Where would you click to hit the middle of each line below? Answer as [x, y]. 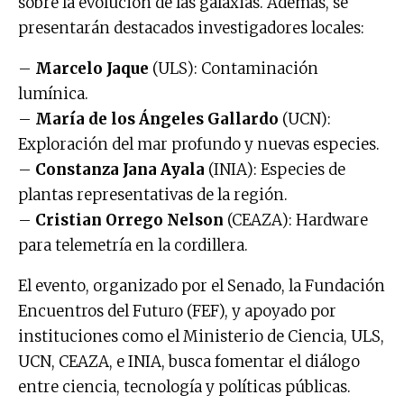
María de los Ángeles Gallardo [159, 119]
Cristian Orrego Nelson [129, 220]
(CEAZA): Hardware [296, 220]
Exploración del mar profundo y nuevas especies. [199, 144]
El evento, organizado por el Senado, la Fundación [202, 285]
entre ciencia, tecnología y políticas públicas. [184, 386]
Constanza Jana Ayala [120, 169]
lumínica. [53, 93]
